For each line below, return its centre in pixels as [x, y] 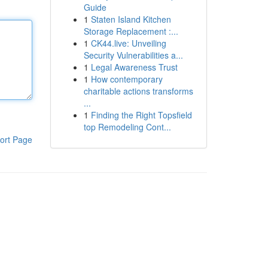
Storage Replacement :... [131, 31]
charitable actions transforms [138, 91]
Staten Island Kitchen [131, 19]
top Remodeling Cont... [127, 127]
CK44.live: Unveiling [128, 43]
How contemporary [127, 79]
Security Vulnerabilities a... [133, 55]
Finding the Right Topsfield [141, 115]
